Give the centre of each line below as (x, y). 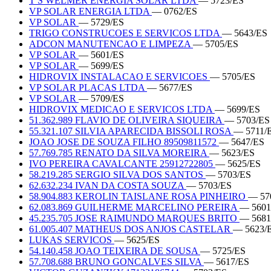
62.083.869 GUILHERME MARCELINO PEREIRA (134, 207)
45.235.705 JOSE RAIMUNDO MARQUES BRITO (134, 218)
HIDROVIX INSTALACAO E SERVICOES (119, 76)
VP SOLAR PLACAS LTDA (88, 87)
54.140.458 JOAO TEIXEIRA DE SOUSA (115, 250)
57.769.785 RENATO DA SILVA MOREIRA (119, 152)
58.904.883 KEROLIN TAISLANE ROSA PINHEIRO (139, 196)
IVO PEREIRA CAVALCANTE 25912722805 (122, 163)
